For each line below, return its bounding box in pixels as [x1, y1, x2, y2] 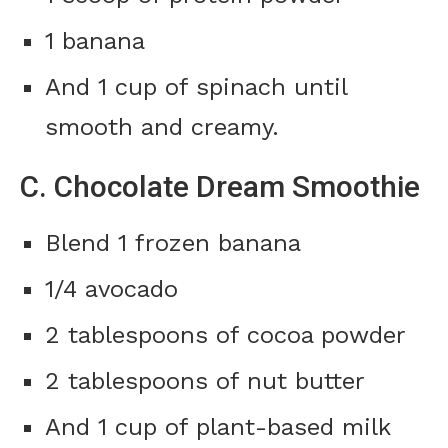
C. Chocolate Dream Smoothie [20, 169, 420, 205]
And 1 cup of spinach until [45, 73, 347, 102]
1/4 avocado [45, 275, 178, 304]
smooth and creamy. [45, 113, 279, 142]
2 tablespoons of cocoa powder [45, 321, 406, 350]
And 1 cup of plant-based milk [45, 413, 390, 442]
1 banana [45, 27, 145, 56]
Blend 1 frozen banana [45, 229, 301, 258]
